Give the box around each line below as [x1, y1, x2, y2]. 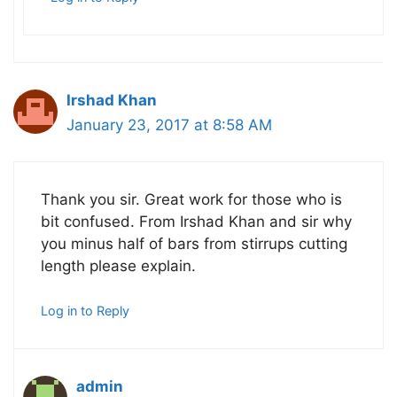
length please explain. [41, 256, 196, 275]
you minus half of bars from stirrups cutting [41, 234, 347, 253]
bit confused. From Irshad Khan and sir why [41, 212, 352, 230]
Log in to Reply [41, 303, 129, 319]
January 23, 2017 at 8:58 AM [66, 116, 272, 135]
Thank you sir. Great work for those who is [41, 190, 342, 208]
